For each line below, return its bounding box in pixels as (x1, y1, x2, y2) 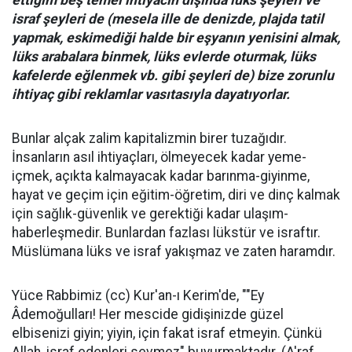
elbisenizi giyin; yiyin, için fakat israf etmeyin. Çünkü (12, 325, 322, 341)
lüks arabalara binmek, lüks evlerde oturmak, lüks (12, 49, 316, 64)
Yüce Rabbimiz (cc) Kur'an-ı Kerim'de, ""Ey (12, 288, 264, 303)
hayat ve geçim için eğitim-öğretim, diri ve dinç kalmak (12, 187, 340, 203)
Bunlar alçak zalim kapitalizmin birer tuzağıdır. (12, 130, 287, 146)
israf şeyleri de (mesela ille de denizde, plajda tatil (12, 11, 324, 27)
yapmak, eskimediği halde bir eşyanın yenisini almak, (12, 30, 340, 46)
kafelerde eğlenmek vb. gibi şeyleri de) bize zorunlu (12, 68, 334, 83)
